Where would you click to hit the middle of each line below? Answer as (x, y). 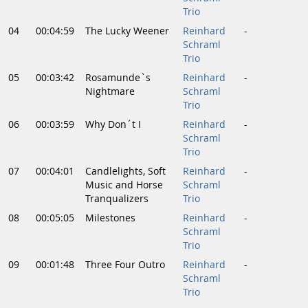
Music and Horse (124, 185)
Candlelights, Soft (125, 172)
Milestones (110, 218)
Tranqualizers (117, 199)
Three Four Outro (125, 265)
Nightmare (110, 92)
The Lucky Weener (127, 31)
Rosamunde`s (118, 78)
